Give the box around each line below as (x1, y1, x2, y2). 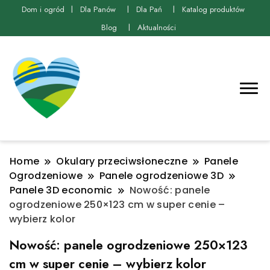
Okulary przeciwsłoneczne (56, 154, 187, 169)
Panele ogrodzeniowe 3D (99, 169, 224, 183)
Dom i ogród (21, 3, 64, 15)
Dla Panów (80, 3, 116, 15)
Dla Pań (136, 3, 162, 15)
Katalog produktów (181, 3, 245, 15)
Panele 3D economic (10, 183, 113, 198)
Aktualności (137, 21, 176, 33)
